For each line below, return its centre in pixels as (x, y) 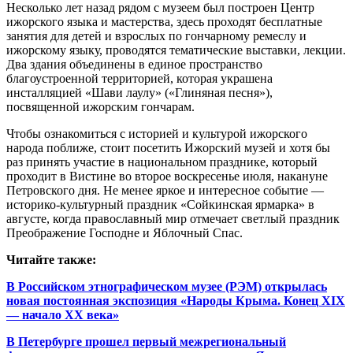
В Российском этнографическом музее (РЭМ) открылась (167, 287)
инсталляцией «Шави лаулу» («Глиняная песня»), (139, 93)
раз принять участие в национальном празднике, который (162, 162)
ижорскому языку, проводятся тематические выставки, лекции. (176, 50)
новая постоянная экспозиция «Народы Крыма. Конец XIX (176, 301)
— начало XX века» (63, 315)
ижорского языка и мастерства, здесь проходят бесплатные (164, 22)
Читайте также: (53, 260)
